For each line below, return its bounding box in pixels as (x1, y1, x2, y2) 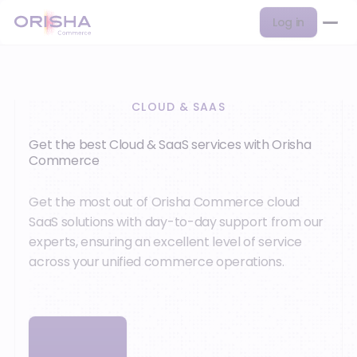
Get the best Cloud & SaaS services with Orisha (29, 135, 312, 155)
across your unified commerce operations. (29, 252, 284, 271)
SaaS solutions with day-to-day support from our (29, 212, 324, 231)
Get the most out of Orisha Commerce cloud (29, 192, 300, 211)
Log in (272, 14, 305, 30)
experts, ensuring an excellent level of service (29, 232, 303, 251)
